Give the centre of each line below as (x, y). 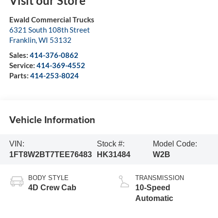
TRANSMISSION (160, 178)
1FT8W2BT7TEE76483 (50, 155)
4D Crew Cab (52, 187)
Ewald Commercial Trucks (52, 19)
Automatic (154, 198)
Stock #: (111, 144)
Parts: (19, 75)
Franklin (22, 40)
